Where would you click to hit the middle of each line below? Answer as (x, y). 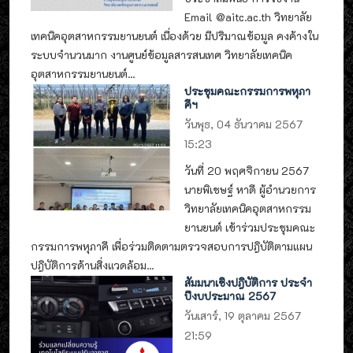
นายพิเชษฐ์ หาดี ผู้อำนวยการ (251, 189)
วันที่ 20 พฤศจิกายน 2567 (247, 170)
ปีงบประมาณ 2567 (230, 296)
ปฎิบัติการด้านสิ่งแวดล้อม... (92, 265)
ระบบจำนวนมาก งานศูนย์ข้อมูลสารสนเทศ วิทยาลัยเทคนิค (162, 54)
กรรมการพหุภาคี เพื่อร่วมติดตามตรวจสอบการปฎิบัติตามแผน (171, 246)
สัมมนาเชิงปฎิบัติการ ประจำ (249, 283)
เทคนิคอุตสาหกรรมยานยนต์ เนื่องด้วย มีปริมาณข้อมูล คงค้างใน (175, 35)
